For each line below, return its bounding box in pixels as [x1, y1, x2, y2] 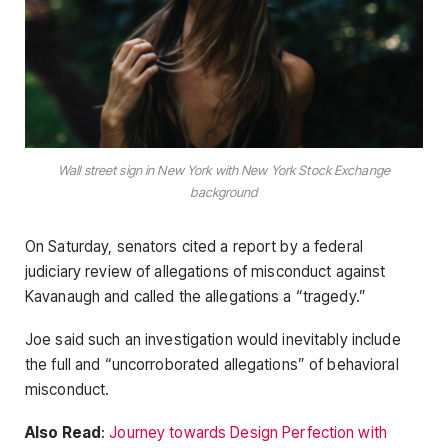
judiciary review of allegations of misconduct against [25, 261, 386, 281]
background [190, 184, 258, 201]
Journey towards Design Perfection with [109, 423, 387, 443]
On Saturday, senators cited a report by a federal [25, 236, 363, 256]
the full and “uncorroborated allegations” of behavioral [25, 354, 399, 374]
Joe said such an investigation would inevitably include [25, 329, 401, 349]
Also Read [25, 423, 102, 443]
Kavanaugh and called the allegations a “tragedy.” [25, 286, 366, 306]
